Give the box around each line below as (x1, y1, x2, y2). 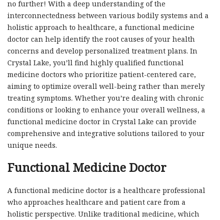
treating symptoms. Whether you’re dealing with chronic (7, 93, 204, 103)
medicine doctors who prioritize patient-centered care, (7, 69, 196, 79)
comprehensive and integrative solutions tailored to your (7, 128, 205, 138)
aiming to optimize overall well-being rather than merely (7, 81, 205, 91)
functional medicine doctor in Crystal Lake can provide (7, 116, 196, 126)
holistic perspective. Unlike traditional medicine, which (7, 209, 199, 219)
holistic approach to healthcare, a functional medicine (7, 22, 194, 32)
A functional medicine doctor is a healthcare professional (7, 185, 205, 195)
